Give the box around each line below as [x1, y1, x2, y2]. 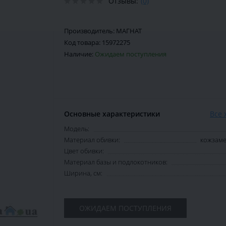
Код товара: [64, 38, 102, 47]
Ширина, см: [64, 168, 102, 178]
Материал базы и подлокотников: [64, 157, 167, 167]
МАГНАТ [116, 26, 142, 36]
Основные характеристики [64, 109, 160, 119]
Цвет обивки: [64, 146, 104, 156]
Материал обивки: [64, 135, 120, 145]
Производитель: [64, 26, 116, 36]
